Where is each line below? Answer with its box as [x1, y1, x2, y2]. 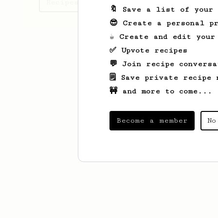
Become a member [116, 116, 188, 125]
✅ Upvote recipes [109, 46, 187, 54]
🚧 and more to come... [109, 87, 212, 95]
